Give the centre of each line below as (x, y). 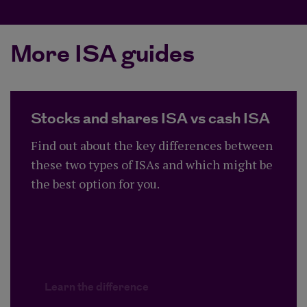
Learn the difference (97, 287)
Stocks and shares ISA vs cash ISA (150, 119)
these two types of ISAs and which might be (152, 164)
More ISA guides (102, 55)
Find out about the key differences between (152, 145)
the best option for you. (95, 183)
